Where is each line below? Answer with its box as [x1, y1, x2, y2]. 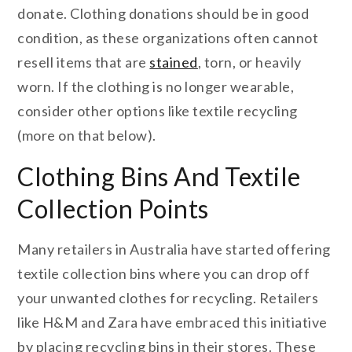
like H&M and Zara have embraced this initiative [17, 313, 328, 331]
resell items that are [17, 53, 150, 71]
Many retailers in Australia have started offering [17, 240, 331, 258]
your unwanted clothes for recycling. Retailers [17, 288, 319, 306]
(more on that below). [17, 126, 156, 144]
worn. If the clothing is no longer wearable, [17, 77, 295, 95]
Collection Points [17, 192, 209, 224]
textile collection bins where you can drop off [17, 264, 310, 282]
